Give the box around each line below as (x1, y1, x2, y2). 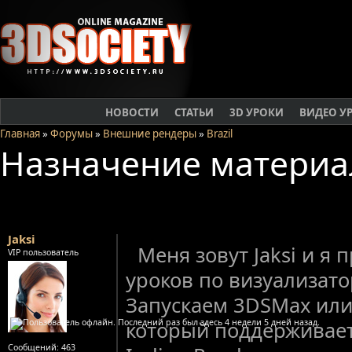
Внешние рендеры (103, 126, 196, 141)
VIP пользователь (8, 247, 79, 258)
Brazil (207, 126, 233, 141)
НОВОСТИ (105, 105, 159, 119)
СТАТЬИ (174, 105, 214, 119)
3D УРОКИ (229, 105, 284, 119)
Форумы (50, 126, 93, 141)
